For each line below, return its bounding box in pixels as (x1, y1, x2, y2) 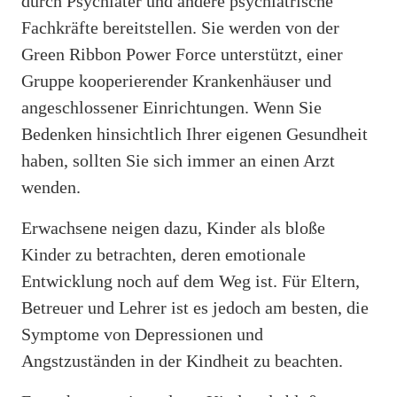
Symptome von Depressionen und (21, 323, 263, 344)
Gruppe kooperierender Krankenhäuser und (21, 70, 331, 90)
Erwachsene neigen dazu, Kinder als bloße (21, 217, 325, 237)
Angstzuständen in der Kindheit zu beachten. (21, 350, 343, 370)
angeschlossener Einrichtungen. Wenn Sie (21, 97, 322, 117)
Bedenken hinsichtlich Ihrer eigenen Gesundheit (21, 123, 368, 144)
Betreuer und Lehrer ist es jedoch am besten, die (21, 297, 369, 317)
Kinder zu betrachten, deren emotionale (21, 244, 306, 264)
